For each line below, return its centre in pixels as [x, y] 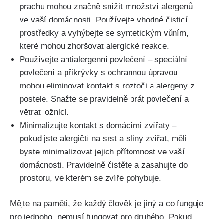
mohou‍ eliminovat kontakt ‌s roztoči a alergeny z [107, 86]
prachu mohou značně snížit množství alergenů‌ [106, 6]
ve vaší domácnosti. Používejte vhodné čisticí [104, 20]
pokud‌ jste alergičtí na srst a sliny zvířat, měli [103, 138]
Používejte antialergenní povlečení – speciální [103, 59]
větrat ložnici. [44, 112]
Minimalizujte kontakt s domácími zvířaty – [98, 125]
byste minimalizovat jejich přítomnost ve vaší [102, 152]
